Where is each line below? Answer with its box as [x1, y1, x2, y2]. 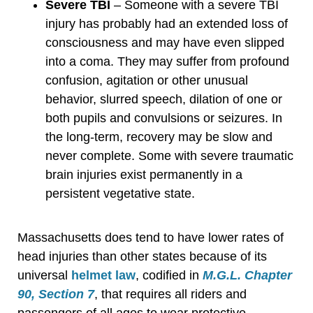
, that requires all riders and [94, 286, 247, 301]
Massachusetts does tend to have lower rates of [17, 230, 284, 245]
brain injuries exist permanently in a [45, 167, 242, 182]
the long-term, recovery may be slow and [45, 129, 272, 144]
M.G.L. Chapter [203, 268, 292, 282]
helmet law [71, 268, 136, 282]
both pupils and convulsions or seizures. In [45, 110, 282, 125]
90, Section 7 [17, 286, 94, 301]
